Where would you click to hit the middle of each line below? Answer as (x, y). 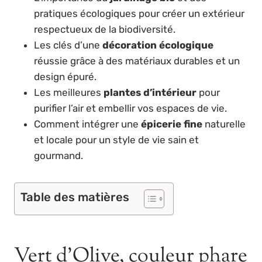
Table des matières (75, 197)
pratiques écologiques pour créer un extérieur (139, 13)
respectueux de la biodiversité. (105, 29)
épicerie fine (172, 124)
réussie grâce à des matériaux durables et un (137, 61)
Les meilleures (69, 92)
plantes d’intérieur (150, 92)
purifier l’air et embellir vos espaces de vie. (130, 108)
